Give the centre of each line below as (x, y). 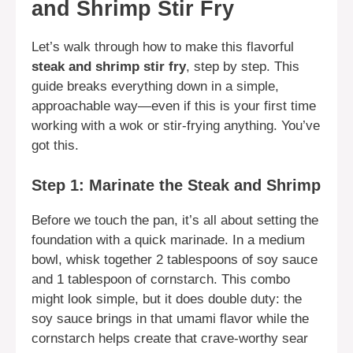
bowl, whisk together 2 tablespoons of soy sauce (175, 259)
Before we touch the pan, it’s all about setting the (175, 220)
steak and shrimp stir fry (109, 67)
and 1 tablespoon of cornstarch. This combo (161, 279)
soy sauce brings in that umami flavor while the (170, 318)
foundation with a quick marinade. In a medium (168, 240)
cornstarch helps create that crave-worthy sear (170, 338)
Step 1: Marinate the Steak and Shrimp (176, 185)
